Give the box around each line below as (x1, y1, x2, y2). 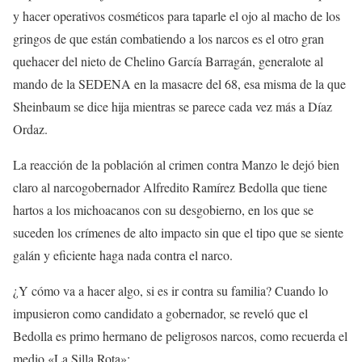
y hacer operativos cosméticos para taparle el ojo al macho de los (13, 6, 340, 24)
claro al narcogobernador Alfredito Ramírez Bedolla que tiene (13, 178, 327, 196)
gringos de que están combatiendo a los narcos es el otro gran (13, 29, 324, 47)
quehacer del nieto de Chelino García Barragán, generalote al (13, 52, 323, 69)
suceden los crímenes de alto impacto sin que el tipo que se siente (13, 223, 343, 241)
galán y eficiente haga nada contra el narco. (13, 246, 233, 263)
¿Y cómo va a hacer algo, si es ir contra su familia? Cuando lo (13, 281, 328, 299)
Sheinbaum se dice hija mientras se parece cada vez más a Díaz (13, 97, 332, 115)
